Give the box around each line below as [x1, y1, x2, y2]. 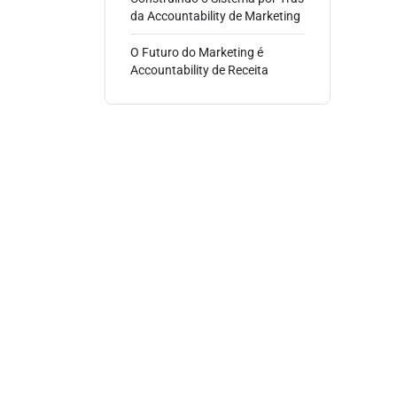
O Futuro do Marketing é [130, 45, 263, 59]
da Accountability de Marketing [130, 9, 300, 23]
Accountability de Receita [130, 63, 269, 77]
